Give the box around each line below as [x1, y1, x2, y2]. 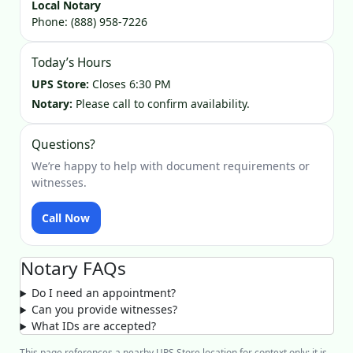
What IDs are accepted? [32, 318, 157, 334]
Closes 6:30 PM [88, 76, 171, 92]
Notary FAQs [20, 256, 126, 281]
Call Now [42, 210, 91, 226]
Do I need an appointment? [32, 285, 176, 301]
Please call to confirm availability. [72, 95, 250, 111]
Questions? [31, 136, 95, 154]
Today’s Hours [31, 54, 111, 72]
